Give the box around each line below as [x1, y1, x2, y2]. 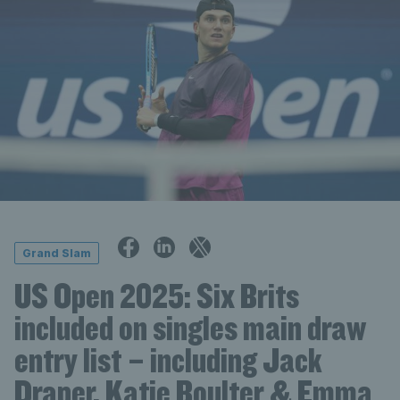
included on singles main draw [14, 305, 366, 349]
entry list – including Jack [14, 337, 322, 381]
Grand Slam [22, 246, 91, 261]
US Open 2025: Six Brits [14, 273, 299, 317]
